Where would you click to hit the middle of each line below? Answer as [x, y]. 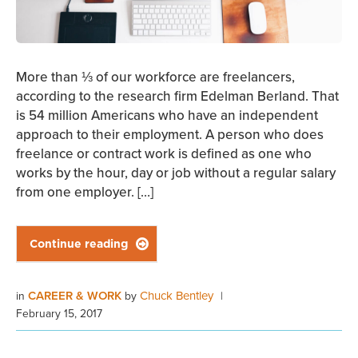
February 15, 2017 [59, 313]
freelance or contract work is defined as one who [164, 154]
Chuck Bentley [177, 296]
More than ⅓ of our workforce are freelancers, [155, 77]
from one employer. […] [85, 192]
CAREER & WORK [76, 296]
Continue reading [79, 244]
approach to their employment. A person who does [170, 135]
